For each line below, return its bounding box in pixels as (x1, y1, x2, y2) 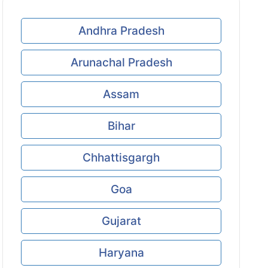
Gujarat (101, 214, 141, 228)
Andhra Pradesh (78, 24, 165, 38)
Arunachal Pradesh (70, 56, 172, 69)
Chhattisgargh (83, 151, 160, 165)
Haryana (98, 246, 144, 260)
